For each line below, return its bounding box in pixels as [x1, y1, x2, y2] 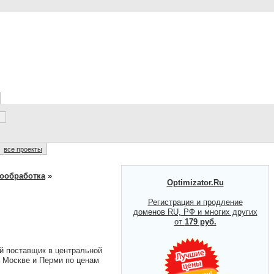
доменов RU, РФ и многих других [133, 207, 257, 217]
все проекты [4, 146, 42, 153]
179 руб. [184, 217, 217, 226]
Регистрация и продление [147, 198, 243, 207]
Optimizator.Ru [166, 178, 224, 187]
